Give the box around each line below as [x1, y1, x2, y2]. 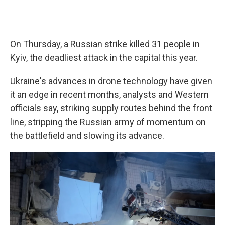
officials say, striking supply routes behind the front [10, 103, 212, 114]
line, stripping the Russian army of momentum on [10, 117, 206, 127]
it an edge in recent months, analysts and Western [10, 89, 209, 100]
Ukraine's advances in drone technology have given [10, 76, 212, 86]
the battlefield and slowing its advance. [10, 130, 164, 141]
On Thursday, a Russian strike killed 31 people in [10, 39, 200, 49]
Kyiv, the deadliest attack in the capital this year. [10, 52, 198, 63]
